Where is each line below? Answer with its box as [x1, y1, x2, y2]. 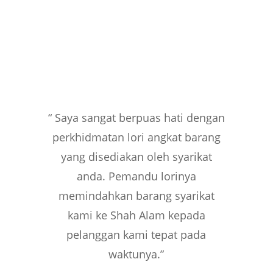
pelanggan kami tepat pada [66, 227, 207, 242]
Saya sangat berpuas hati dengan [54, 110, 225, 125]
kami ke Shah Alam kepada [67, 207, 205, 222]
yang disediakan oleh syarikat [60, 149, 212, 164]
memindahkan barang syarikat [58, 188, 214, 203]
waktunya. [108, 246, 161, 261]
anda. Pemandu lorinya [76, 168, 196, 183]
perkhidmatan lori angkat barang [52, 129, 221, 144]
